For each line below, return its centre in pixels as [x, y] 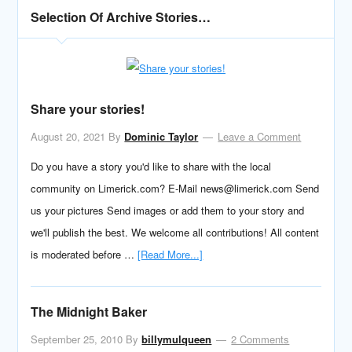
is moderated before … [84, 254]
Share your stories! [88, 109]
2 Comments [260, 339]
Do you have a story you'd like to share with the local [151, 166]
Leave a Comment [260, 136]
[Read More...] [170, 254]
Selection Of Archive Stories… [121, 17]
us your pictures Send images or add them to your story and [168, 210]
